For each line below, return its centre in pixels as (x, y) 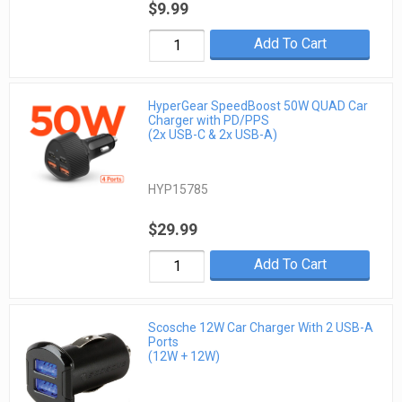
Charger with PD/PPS (209, 121)
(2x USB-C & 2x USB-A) (213, 135)
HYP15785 (179, 190)
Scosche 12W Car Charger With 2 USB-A (261, 327)
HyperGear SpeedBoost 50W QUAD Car (258, 106)
